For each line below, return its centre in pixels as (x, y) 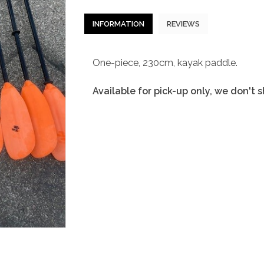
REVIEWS (183, 24)
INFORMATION (118, 24)
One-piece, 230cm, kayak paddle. (165, 63)
